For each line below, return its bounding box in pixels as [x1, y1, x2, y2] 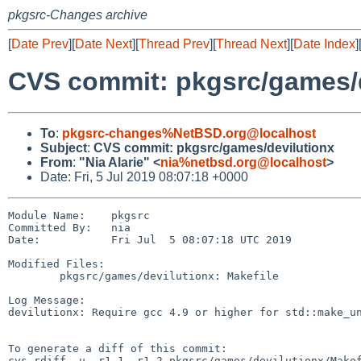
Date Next [75, 37, 132, 51]
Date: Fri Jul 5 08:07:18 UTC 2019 [8, 233, 292, 246]
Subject [40, 140, 87, 155]
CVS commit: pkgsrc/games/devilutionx [93, 140, 334, 155]
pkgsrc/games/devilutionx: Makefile [8, 269, 60, 282]
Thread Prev [139, 37, 210, 51]
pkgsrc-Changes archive [8, 8, 147, 22]
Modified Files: [8, 257, 105, 270]
